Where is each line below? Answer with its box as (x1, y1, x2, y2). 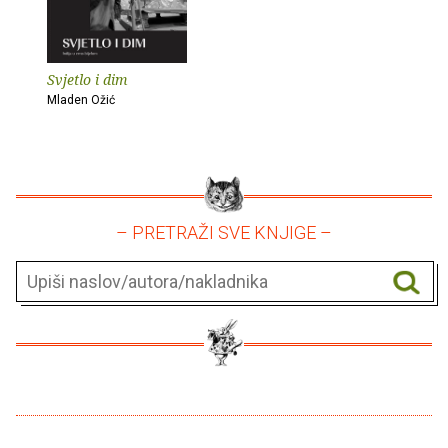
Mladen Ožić (47, 92, 115, 107)
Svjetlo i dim (47, 69, 128, 89)
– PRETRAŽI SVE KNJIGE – (116, 221, 332, 243)
